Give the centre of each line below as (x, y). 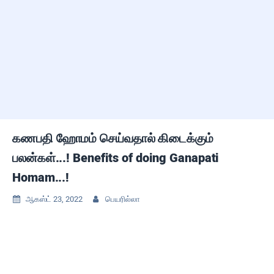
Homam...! (41, 177)
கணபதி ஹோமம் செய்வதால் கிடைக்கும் (113, 138)
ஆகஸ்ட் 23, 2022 (54, 199)
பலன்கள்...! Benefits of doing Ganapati (116, 158)
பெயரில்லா (122, 199)
